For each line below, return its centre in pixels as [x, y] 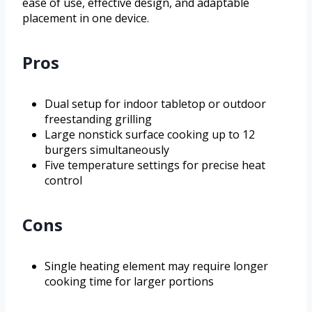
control [63, 180]
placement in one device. [86, 18]
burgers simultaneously [107, 149]
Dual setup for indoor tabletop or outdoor [155, 103]
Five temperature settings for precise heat [155, 165]
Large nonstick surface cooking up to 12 [150, 134]
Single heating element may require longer [156, 266]
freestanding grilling [98, 119]
